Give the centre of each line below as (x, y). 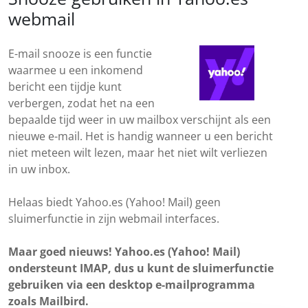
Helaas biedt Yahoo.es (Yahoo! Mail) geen (114, 202)
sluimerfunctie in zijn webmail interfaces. (114, 219)
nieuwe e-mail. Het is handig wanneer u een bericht (141, 136)
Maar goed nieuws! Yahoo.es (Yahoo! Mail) (124, 252)
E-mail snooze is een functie (80, 54)
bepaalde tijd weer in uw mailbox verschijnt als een (140, 120)
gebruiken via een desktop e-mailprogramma (132, 285)
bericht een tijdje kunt (65, 87)
